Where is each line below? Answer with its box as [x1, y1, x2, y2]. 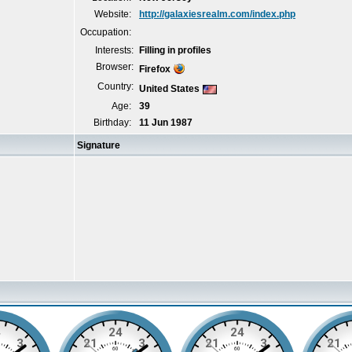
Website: [94, 9, 134, 20]
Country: [97, 81, 134, 92]
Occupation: [80, 27, 134, 38]
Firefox [139, 64, 170, 75]
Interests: [95, 45, 134, 56]
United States [139, 83, 200, 94]
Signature [77, 140, 120, 151]
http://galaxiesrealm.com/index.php [139, 9, 295, 20]
